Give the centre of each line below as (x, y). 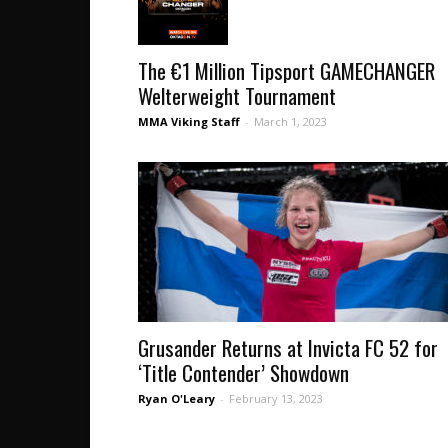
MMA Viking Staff (189, 122)
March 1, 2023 (290, 122)
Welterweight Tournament (237, 96)
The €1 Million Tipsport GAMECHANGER (286, 71)
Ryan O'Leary (176, 399)
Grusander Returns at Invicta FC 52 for (288, 348)
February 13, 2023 (276, 399)
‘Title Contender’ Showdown (243, 373)
